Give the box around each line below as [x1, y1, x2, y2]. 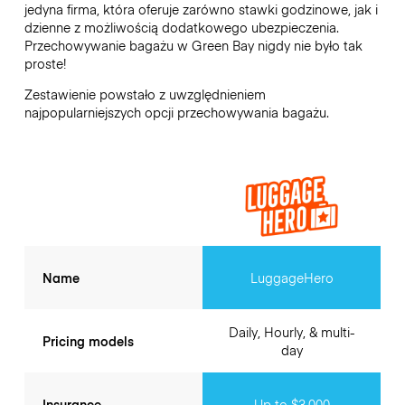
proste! [24, 53, 66, 72]
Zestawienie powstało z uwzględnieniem [24, 85, 266, 104]
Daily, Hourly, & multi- [228, 323, 355, 342]
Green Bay [191, 35, 254, 54]
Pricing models [42, 332, 134, 351]
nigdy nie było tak [253, 35, 363, 54]
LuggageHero [250, 268, 334, 287]
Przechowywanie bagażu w [24, 35, 192, 54]
